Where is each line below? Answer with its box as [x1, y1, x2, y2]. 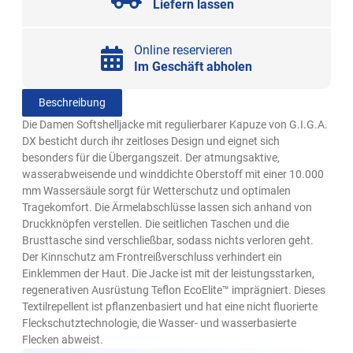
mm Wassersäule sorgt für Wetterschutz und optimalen [22, 184, 292, 198]
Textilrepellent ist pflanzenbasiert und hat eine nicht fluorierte [22, 300, 318, 314]
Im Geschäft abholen [133, 59, 252, 75]
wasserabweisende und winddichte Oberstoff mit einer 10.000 [22, 168, 325, 181]
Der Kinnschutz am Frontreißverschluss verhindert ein [22, 251, 283, 264]
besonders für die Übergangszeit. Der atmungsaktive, [22, 151, 281, 165]
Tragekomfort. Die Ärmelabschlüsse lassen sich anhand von [22, 201, 313, 214]
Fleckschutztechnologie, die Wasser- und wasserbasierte [22, 317, 297, 330]
